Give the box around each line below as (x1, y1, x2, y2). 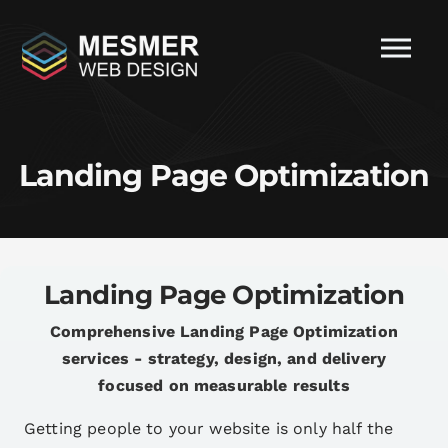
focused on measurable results (98, 375, 350, 395)
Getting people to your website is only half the (24, 418, 394, 438)
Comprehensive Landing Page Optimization (50, 321, 398, 341)
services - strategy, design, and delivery (61, 348, 387, 368)
